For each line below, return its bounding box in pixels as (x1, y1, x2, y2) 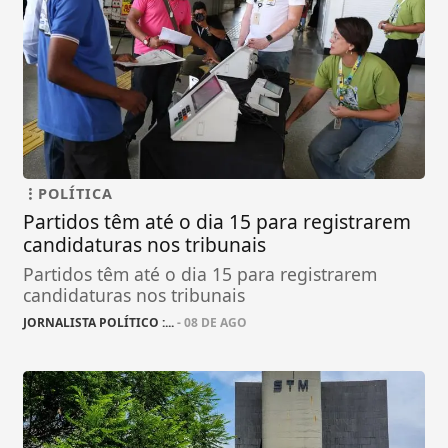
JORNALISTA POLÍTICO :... (23, 314, 175, 332)
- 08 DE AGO (174, 314, 248, 332)
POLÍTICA (38, 184, 114, 204)
